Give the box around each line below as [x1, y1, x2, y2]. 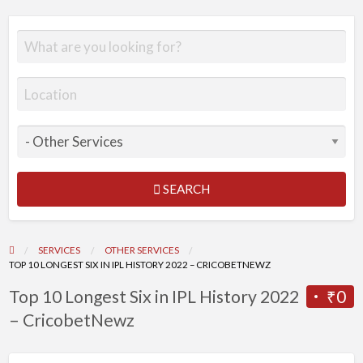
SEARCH [163, 181, 210, 197]
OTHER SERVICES [104, 244, 179, 256]
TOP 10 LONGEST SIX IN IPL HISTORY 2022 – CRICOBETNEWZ [8, 258, 271, 271]
